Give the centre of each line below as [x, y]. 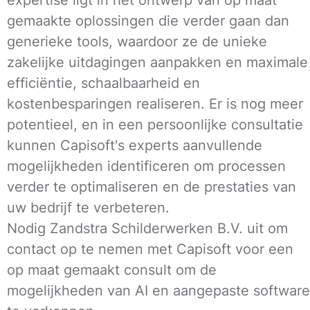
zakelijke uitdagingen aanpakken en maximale [157, 62]
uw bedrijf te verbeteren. [88, 207]
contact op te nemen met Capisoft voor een [150, 249]
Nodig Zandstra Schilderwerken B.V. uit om [147, 228]
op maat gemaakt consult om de [112, 270]
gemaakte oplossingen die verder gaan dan [148, 20]
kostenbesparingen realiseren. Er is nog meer [155, 103]
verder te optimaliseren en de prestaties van [152, 186]
